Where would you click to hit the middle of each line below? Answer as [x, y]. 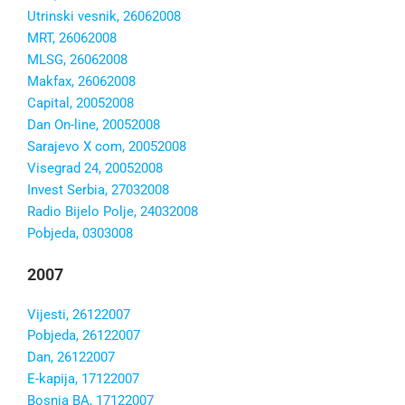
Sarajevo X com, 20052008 [107, 147]
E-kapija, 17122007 [83, 379]
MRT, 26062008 [72, 38]
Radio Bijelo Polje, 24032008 [113, 212]
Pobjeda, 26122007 [84, 336]
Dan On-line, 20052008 [94, 125]
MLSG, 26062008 [77, 60]
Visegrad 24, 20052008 [95, 169]
